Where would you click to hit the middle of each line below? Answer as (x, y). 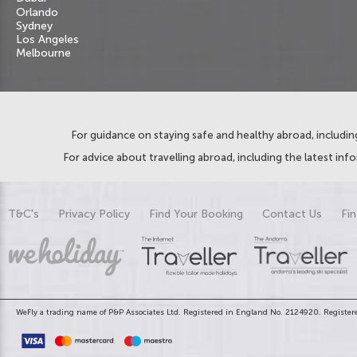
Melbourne (43, 53)
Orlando (37, 12)
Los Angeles (47, 39)
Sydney (34, 25)
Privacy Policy (94, 214)
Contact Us (292, 214)
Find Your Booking (196, 214)
